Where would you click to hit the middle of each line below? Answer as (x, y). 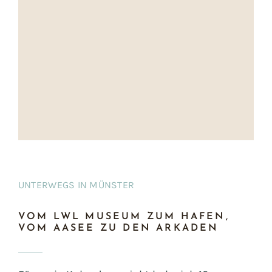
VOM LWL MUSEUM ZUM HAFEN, (124, 216)
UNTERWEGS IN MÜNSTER (76, 185)
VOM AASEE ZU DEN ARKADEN (118, 228)
